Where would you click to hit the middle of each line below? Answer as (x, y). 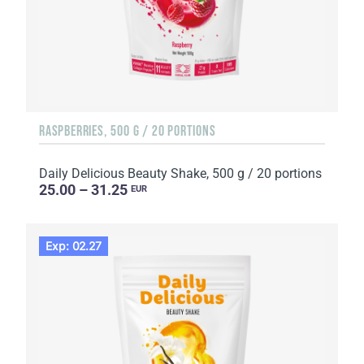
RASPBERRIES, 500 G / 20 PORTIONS (128, 130)
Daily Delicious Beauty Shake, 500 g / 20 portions (180, 173)
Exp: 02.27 (74, 246)
